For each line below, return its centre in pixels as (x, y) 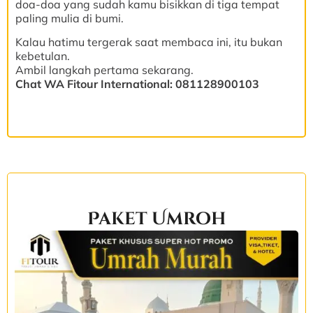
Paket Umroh (156, 219)
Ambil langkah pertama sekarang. (104, 70)
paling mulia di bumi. (70, 18)
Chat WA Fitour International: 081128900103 (137, 84)
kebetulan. (43, 56)
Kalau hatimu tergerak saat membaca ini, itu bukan (149, 42)
